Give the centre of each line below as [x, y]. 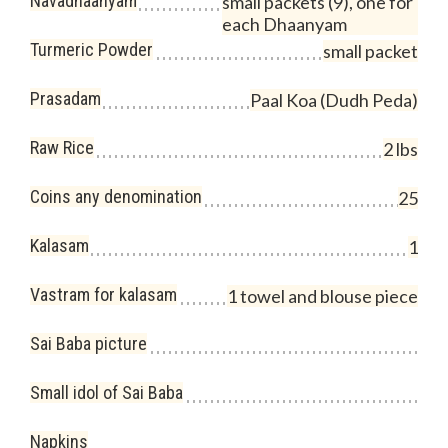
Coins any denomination [116, 196]
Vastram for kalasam [103, 294]
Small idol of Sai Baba [106, 392]
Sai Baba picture [88, 343]
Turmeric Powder [91, 49]
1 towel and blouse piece [322, 296]
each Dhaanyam [284, 24]
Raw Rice [62, 147]
